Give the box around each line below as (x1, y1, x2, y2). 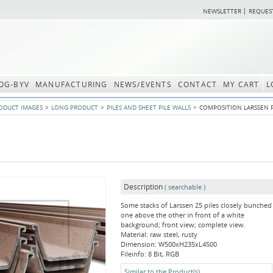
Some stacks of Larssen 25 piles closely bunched (121, 200, 272, 210)
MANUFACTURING (35, 79, 108, 90)
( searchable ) (163, 182, 205, 191)
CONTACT (177, 79, 218, 90)
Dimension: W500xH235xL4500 (121, 239, 217, 249)
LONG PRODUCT (51, 103, 98, 112)
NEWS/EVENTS (113, 79, 172, 90)
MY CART (223, 79, 260, 90)
